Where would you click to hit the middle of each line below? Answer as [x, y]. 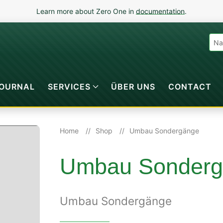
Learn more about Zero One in [86, 11]
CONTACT [190, 86]
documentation [160, 11]
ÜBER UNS [133, 86]
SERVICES [69, 86]
